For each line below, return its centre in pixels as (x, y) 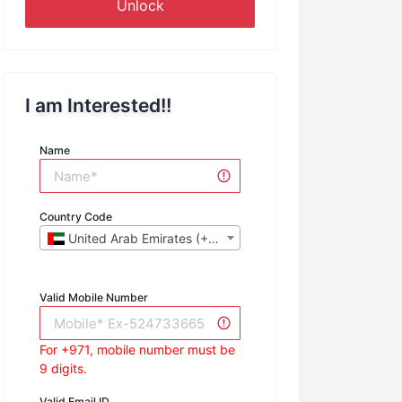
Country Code (76, 217)
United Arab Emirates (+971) (136, 239)
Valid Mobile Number (94, 298)
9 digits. (63, 369)
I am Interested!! (98, 106)
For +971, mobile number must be (137, 350)
